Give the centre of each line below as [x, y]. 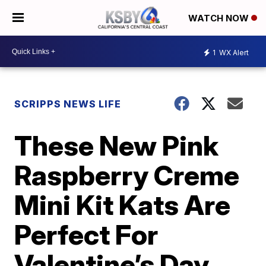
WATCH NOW [220, 18]
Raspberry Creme [127, 175]
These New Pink [117, 145]
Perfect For [86, 235]
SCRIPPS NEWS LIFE [68, 104]
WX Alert [233, 52]
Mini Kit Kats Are [123, 205]
